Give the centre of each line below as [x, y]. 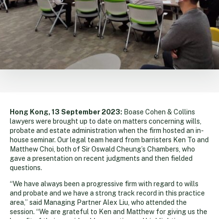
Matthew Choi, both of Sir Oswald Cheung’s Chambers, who [102, 149]
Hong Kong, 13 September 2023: [66, 112]
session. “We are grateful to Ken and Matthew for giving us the [109, 211]
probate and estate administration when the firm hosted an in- [107, 130]
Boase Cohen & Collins [159, 112]
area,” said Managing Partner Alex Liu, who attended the [98, 202]
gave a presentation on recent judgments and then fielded [101, 158]
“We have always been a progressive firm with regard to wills [104, 184]
